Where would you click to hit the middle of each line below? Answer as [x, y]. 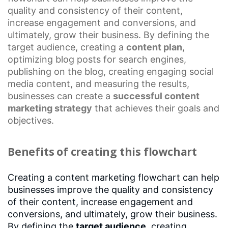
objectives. [31, 120]
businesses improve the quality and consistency [110, 189]
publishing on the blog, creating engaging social [111, 71]
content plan [154, 47]
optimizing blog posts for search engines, [97, 59]
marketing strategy [50, 108]
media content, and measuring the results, [98, 83]
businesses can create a [60, 96]
